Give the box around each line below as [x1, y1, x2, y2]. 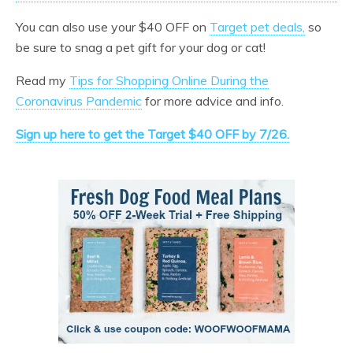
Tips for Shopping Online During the [69, 72, 269, 89]
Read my [16, 72, 69, 89]
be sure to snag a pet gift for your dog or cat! [16, 39, 266, 56]
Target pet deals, [210, 19, 305, 35]
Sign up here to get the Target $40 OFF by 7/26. [16, 126, 289, 143]
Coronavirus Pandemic [16, 93, 142, 110]
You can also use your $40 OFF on [16, 19, 210, 35]
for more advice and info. [142, 93, 284, 110]
